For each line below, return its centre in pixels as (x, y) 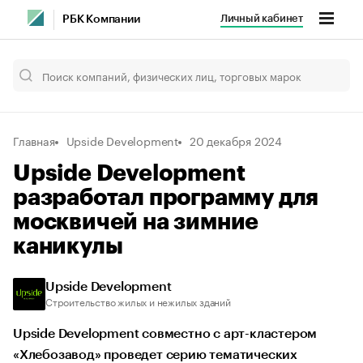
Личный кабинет (261, 18)
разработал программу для (166, 198)
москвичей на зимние (136, 222)
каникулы (68, 246)
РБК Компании (101, 19)
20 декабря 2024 (236, 140)
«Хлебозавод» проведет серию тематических (155, 355)
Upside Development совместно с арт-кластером (165, 334)
